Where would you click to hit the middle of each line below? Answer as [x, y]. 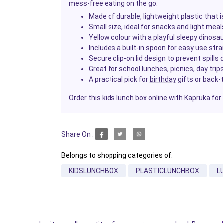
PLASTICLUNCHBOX [167, 171]
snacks [163, 27]
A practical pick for [119, 79]
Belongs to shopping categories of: [117, 156]
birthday [163, 79]
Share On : [77, 134]
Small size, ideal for [120, 27]
